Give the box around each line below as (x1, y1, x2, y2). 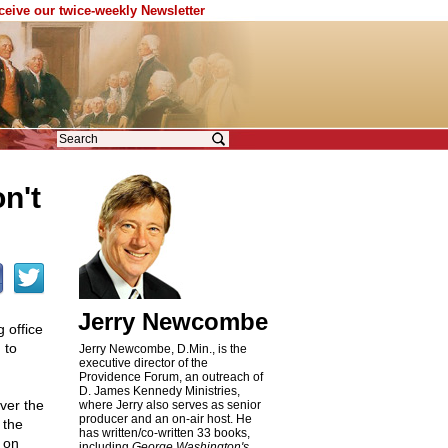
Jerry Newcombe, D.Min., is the (78, 342, 247, 356)
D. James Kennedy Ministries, (78, 384, 240, 398)
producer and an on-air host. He (78, 412, 252, 426)
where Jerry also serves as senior (78, 398, 261, 412)
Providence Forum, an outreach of (78, 370, 263, 384)
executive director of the (78, 356, 208, 370)
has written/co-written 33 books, (78, 426, 250, 440)
